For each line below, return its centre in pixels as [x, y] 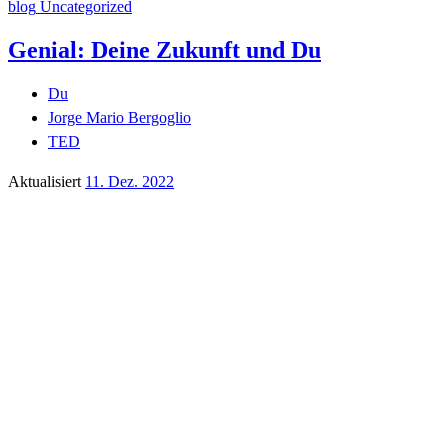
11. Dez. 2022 [129, 182]
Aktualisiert [46, 182]
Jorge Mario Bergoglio [119, 118]
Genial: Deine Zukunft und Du [164, 50]
